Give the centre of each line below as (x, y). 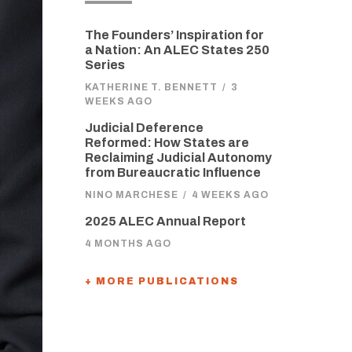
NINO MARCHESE (131, 195)
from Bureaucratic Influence (172, 172)
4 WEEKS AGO (230, 195)
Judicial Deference (144, 128)
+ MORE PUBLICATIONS (161, 281)
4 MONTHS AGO (128, 244)
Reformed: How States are (167, 143)
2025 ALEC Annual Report (165, 221)
